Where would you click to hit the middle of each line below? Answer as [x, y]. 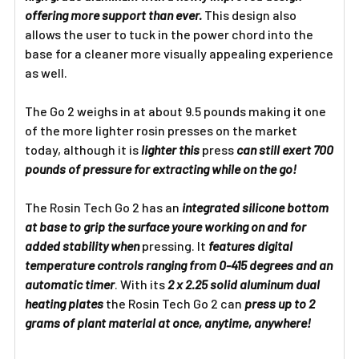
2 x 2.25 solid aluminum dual [244, 284]
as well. [47, 73]
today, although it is [82, 149]
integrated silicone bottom [255, 207]
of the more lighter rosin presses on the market [161, 130]
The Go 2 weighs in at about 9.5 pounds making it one [175, 111]
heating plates [64, 303]
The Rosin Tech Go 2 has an [103, 207]
